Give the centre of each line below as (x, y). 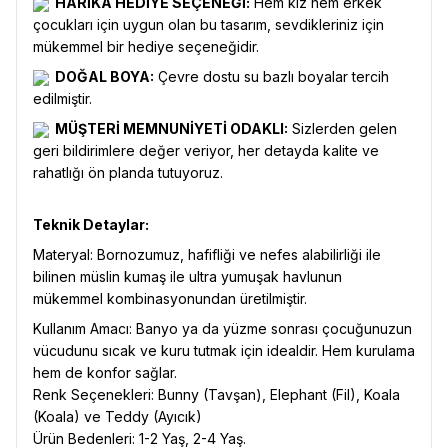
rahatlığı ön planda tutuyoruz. (128, 173)
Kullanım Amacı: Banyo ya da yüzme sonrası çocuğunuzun (222, 329)
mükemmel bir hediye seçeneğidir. (146, 47)
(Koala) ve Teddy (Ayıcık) (117, 417)
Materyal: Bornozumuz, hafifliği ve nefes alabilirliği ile (207, 255)
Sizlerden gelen (342, 129)
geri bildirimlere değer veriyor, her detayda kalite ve (206, 151)
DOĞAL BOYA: (103, 77)
